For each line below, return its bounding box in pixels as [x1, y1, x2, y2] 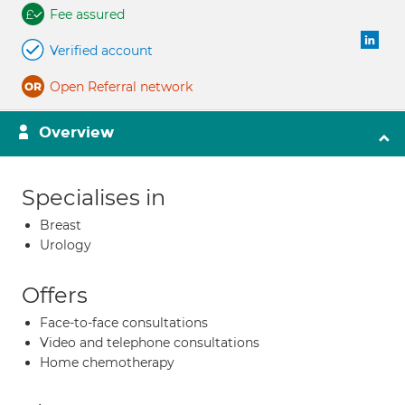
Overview [39, 123, 114, 142]
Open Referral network [50, 79, 193, 95]
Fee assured [50, 6, 125, 23]
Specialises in [22, 184, 165, 211]
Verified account [50, 42, 153, 59]
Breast [40, 217, 81, 233]
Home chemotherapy [40, 354, 174, 371]
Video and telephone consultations [40, 334, 259, 351]
